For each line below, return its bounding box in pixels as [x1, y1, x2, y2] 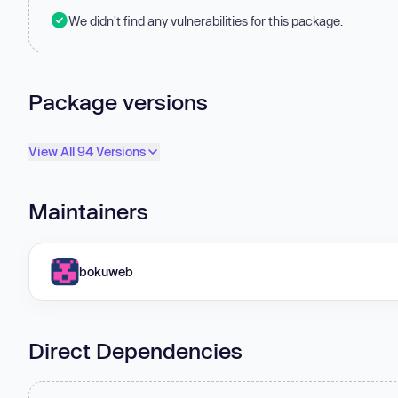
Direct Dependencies [28, 337, 243, 363]
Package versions [28, 88, 208, 115]
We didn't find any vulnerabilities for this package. [68, 12, 343, 28]
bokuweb [79, 263, 133, 279]
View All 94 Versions [28, 144, 146, 160]
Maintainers [28, 198, 148, 225]
